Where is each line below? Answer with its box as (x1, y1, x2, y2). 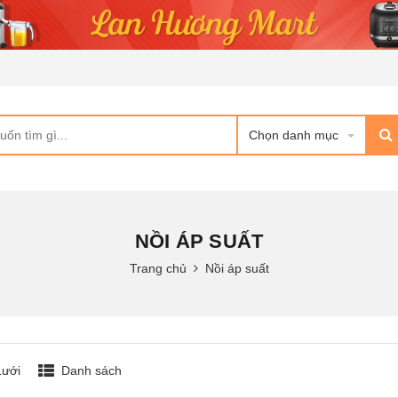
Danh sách (60, 363, 122, 378)
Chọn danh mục (249, 128, 338, 142)
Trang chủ (129, 261, 187, 275)
